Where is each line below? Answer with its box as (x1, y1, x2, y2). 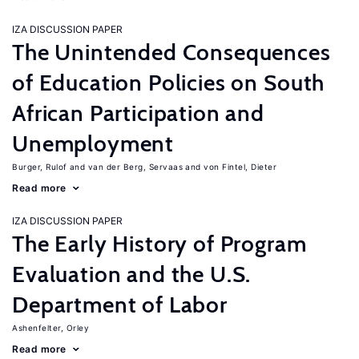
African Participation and (12, 99, 264, 127)
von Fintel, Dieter (204, 162, 276, 171)
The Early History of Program (12, 230, 307, 257)
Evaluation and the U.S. (12, 260, 252, 288)
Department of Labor (12, 291, 228, 318)
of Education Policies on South (12, 69, 325, 96)
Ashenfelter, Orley (12, 323, 89, 333)
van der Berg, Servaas (87, 162, 183, 171)
